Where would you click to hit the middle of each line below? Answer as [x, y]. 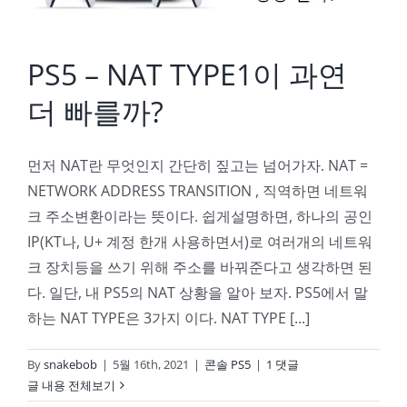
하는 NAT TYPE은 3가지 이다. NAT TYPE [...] [169, 318]
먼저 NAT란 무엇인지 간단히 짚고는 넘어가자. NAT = [198, 165]
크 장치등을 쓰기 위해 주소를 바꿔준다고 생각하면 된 [200, 267]
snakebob [70, 364]
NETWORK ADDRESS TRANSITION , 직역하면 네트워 [198, 191]
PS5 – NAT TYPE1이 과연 [187, 74]
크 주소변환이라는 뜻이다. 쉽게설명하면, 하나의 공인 [200, 216]
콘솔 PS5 [228, 364]
